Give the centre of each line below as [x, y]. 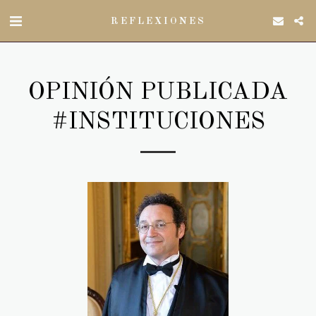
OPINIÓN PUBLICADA [158, 92]
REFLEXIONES [158, 21]
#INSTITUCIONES [158, 122]
